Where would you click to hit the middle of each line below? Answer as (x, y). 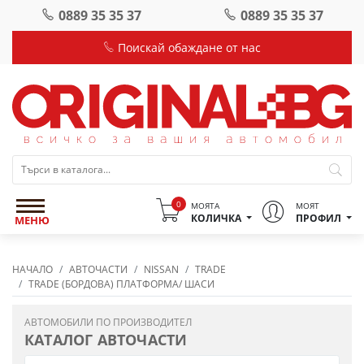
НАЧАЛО (32, 269)
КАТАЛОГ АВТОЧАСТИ (106, 339)
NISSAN (161, 269)
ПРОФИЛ (318, 218)
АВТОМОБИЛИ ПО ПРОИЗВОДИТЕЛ (108, 322)
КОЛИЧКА (216, 218)
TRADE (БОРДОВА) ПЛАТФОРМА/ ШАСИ (121, 284)
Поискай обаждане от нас (188, 48)
